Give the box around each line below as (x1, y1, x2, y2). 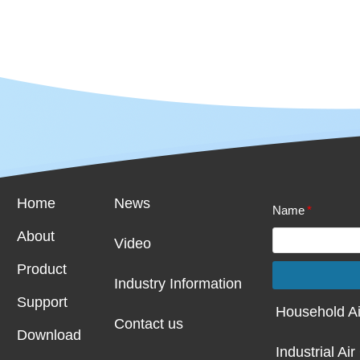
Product (17, 261, 67, 277)
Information (170, 276, 242, 292)
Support (17, 294, 67, 310)
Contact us (114, 316, 183, 332)
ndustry (118, 276, 170, 292)
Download (17, 327, 81, 343)
